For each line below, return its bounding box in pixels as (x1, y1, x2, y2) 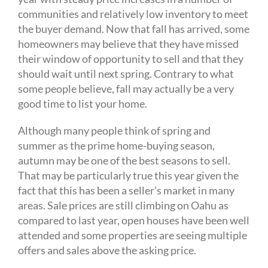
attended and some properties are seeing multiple (18, 229, 247, 242)
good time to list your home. (18, 97, 147, 111)
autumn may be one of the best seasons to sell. (18, 154, 230, 167)
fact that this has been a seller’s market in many (18, 184, 234, 197)
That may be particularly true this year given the (18, 169, 239, 182)
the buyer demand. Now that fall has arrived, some (18, 22, 249, 36)
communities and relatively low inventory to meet (18, 7, 248, 21)
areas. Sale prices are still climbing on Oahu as (18, 199, 229, 212)
